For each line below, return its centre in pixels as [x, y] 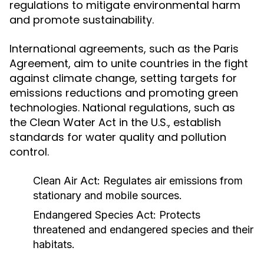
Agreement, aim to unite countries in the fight [129, 63]
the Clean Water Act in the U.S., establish [115, 122]
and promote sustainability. [82, 20]
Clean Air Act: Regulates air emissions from [138, 181]
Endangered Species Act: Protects [117, 215]
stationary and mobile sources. [108, 195]
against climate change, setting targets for [123, 78]
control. [29, 152]
